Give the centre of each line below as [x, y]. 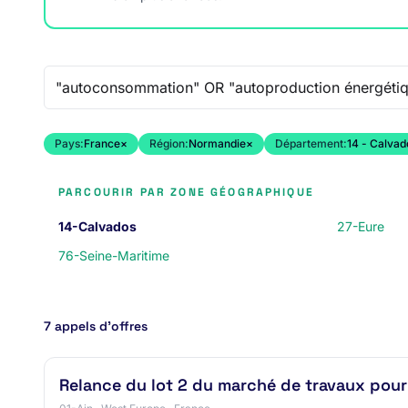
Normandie [217, 143]
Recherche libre [96, 76]
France [102, 143]
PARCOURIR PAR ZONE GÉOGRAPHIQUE [186, 192]
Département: [311, 143]
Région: [169, 143]
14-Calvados [97, 226]
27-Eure [361, 226]
